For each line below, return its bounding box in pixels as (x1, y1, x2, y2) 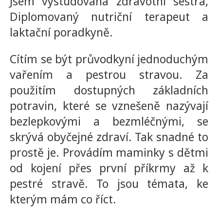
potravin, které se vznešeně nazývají (10, 98, 208, 113)
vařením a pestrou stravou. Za (10, 67, 208, 82)
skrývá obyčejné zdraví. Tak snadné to (10, 129, 208, 145)
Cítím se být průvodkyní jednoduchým (10, 51, 208, 67)
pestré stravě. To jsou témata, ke (10, 176, 208, 191)
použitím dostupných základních (10, 82, 208, 98)
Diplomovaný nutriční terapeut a (10, 9, 208, 24)
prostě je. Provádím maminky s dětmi (10, 145, 208, 160)
